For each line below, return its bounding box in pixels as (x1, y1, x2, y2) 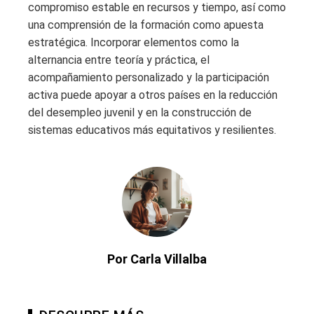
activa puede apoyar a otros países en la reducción (28, 88, 278, 102)
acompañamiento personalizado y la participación (28, 71, 269, 85)
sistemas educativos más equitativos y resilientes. (28, 123, 276, 137)
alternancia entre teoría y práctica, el (28, 53, 210, 67)
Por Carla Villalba (107, 252, 207, 267)
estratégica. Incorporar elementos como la (28, 36, 239, 50)
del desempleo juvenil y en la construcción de (28, 106, 252, 120)
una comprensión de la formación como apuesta (28, 18, 264, 32)
